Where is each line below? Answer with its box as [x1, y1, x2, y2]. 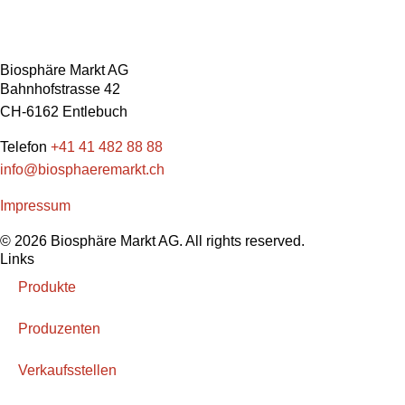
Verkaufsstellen [18, 363, 117, 379]
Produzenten [18, 321, 100, 337]
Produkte [18, 279, 76, 296]
